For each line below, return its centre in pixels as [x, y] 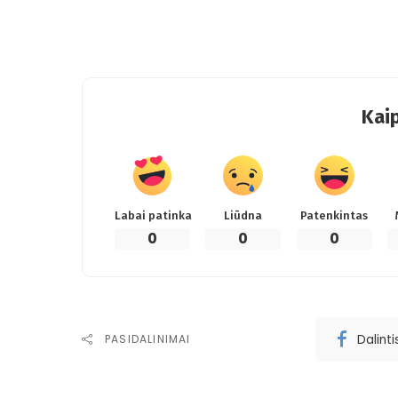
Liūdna [243, 216]
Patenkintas [334, 216]
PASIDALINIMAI [148, 339]
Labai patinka [153, 216]
